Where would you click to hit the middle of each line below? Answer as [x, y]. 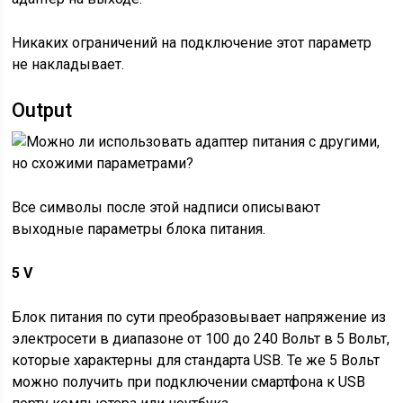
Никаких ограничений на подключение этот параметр [192, 43]
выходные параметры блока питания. [139, 229]
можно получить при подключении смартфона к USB [189, 382]
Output [42, 110]
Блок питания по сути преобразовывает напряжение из [199, 317]
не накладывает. [68, 64]
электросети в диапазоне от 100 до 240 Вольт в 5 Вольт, [201, 339]
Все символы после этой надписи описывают [166, 207]
